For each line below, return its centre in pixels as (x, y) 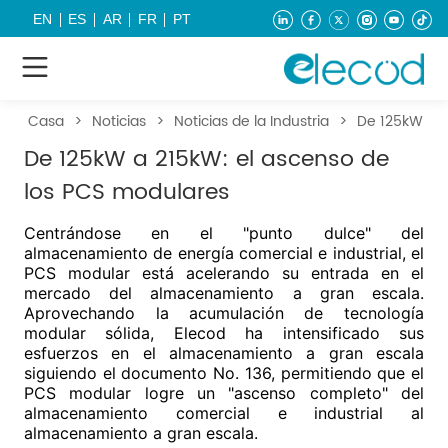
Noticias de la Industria (252, 121)
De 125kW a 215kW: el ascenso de (207, 159)
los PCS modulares (127, 192)
